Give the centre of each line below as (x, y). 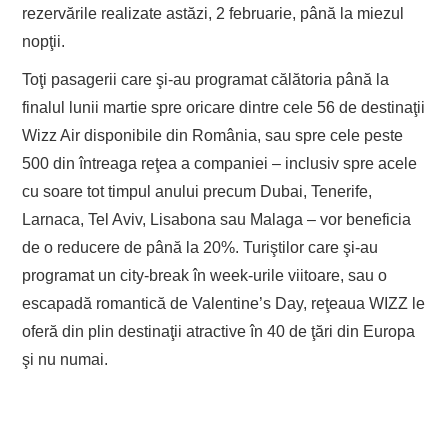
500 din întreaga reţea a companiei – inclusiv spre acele (220, 163)
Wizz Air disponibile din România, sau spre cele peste (213, 135)
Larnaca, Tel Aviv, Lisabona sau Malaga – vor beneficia (217, 219)
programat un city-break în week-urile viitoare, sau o (205, 275)
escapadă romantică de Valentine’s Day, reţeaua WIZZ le (224, 303)
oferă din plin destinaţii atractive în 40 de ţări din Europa (219, 331)
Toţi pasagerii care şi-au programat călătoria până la (206, 79)
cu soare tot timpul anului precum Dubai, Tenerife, (197, 191)
